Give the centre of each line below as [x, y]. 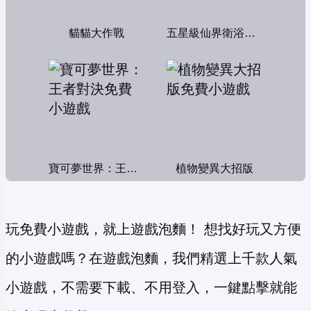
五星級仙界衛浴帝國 [250, 33]
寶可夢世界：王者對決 [132, 168]
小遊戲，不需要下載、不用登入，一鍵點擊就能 [151, 287]
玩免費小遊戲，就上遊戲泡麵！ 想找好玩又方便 [153, 229]
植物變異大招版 [215, 168]
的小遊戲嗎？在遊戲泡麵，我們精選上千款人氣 [151, 258]
